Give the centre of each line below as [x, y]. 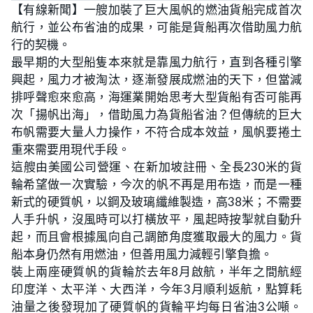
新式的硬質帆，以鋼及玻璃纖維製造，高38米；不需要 [156, 202]
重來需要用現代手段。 [71, 149]
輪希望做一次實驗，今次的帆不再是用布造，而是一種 [156, 184]
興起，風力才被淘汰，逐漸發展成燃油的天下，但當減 [156, 79]
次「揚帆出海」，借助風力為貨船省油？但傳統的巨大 [156, 114]
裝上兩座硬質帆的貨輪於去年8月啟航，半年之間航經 [156, 271]
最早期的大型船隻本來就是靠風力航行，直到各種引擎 [156, 62]
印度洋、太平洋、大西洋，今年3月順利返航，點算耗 [156, 289]
